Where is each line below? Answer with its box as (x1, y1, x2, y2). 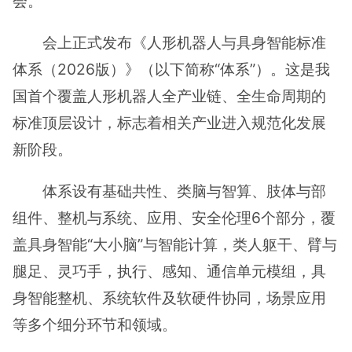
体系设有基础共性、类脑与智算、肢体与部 (42, 181, 327, 201)
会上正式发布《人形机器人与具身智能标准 (42, 33, 327, 53)
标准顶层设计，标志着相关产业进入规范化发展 (13, 113, 326, 133)
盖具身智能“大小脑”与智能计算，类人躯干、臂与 (13, 235, 337, 255)
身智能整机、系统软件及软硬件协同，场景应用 (13, 288, 326, 308)
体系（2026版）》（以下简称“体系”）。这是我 (13, 60, 330, 79)
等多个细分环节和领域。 (13, 315, 177, 335)
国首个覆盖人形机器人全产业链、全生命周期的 (13, 86, 326, 106)
